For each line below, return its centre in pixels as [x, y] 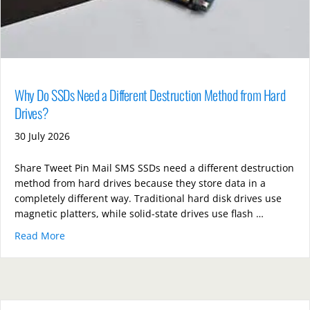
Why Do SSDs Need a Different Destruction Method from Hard [150, 94]
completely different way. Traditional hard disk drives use [148, 198]
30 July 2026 [42, 136]
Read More [40, 235]
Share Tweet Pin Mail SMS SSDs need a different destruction [154, 167]
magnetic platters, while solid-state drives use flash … [139, 213]
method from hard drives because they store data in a [140, 183]
